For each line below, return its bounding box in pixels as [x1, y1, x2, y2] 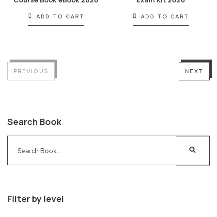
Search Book [7, 116, 62, 127]
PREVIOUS [14, 68, 48, 75]
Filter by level [7, 193, 64, 204]
